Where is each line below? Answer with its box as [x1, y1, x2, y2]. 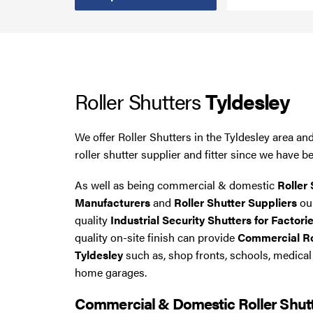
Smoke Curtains [14, 17, 93, 33]
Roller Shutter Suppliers [174, 194, 297, 211]
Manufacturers [75, 194, 150, 211]
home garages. [75, 264, 147, 281]
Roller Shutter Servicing [14, 124, 131, 140]
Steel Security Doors [14, 52, 115, 68]
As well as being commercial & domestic [75, 177, 277, 194]
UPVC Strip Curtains [14, 88, 115, 104]
